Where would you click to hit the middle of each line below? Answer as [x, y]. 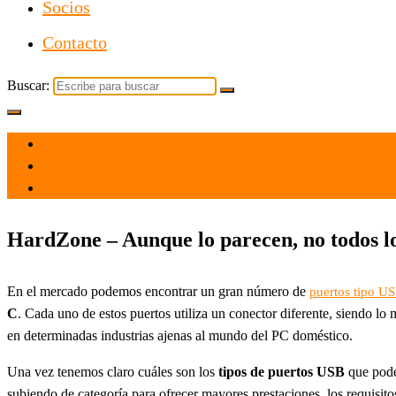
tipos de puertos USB [282, 371]
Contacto [75, 42]
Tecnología [73, 188]
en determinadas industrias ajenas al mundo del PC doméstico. [180, 335]
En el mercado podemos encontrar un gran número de [158, 291]
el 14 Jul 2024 [82, 144]
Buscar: [28, 85]
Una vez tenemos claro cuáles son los [113, 371]
